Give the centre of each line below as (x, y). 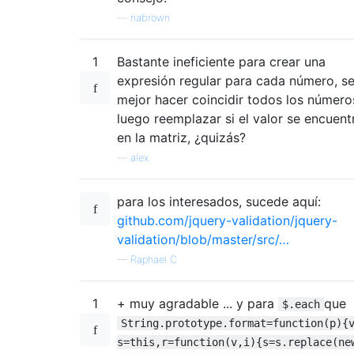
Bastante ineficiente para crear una (221, 61)
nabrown (150, 17)
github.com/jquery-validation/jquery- (227, 220)
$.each (301, 304)
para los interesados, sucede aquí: (219, 201)
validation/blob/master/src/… (203, 239)
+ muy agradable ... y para (198, 303)
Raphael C (154, 259)
